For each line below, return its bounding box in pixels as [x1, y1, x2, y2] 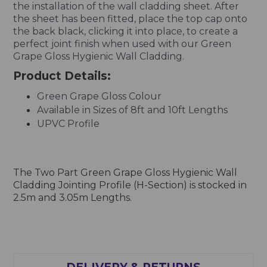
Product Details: [13, 69, 111, 83]
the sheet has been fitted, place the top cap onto [13, 13, 248, 24]
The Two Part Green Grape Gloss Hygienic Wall [13, 166, 238, 178]
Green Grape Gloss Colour [37, 90, 162, 102]
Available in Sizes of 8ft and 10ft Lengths [37, 104, 228, 116]
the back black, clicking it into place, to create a [13, 25, 238, 37]
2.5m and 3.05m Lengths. [13, 191, 132, 203]
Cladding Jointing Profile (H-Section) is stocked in [13, 179, 247, 191]
